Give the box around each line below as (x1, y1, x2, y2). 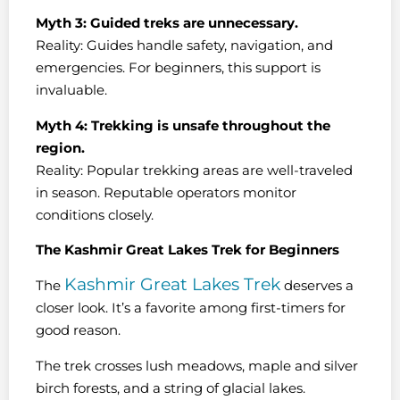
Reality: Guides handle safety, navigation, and (36, 37, 333, 54)
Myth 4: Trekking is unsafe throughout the (36, 116, 330, 134)
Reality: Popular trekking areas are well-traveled (36, 161, 353, 179)
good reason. (36, 321, 121, 339)
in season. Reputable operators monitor (36, 183, 296, 201)
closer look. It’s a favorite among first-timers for (36, 299, 346, 317)
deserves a (280, 277, 354, 295)
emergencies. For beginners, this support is (36, 59, 321, 77)
